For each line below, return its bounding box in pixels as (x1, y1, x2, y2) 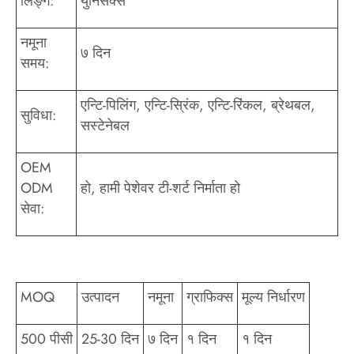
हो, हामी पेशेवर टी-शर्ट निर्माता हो (81, 178, 240, 199)
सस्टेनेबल (81, 115, 130, 137)
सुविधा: (21, 105, 56, 126)
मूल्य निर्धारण (242, 287, 305, 308)
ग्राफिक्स (186, 287, 233, 308)
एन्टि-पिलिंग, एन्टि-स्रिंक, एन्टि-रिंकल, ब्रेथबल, (81, 95, 315, 116)
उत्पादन (81, 287, 119, 308)
